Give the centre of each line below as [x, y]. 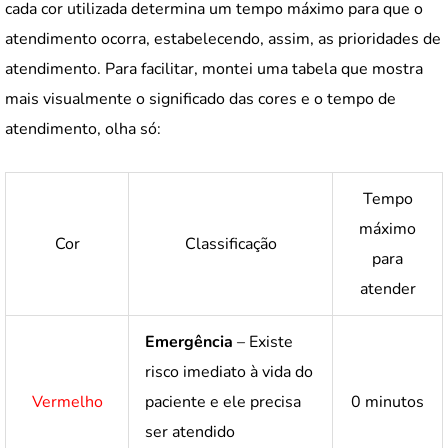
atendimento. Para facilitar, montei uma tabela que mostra [214, 68]
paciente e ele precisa [223, 401]
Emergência [189, 341]
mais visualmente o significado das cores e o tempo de [200, 98]
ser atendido [190, 431]
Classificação [230, 243]
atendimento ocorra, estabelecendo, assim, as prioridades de [223, 38]
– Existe [263, 341]
